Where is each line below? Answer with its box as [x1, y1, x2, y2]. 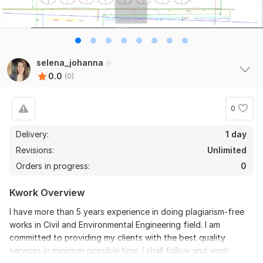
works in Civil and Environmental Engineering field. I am [9, 219, 220, 230]
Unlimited [207, 144, 247, 155]
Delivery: [16, 129, 49, 139]
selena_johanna [36, 57, 103, 68]
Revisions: [16, 144, 56, 155]
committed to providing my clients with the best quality [9, 232, 225, 242]
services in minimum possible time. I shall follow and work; [9, 245, 230, 255]
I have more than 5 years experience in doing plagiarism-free [9, 206, 244, 217]
